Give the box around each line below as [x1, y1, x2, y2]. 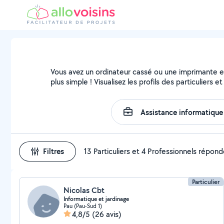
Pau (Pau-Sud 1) [63, 202, 102, 209]
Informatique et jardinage [63, 195, 129, 203]
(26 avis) [92, 209, 121, 219]
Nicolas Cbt [63, 185, 104, 195]
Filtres [43, 146, 64, 156]
